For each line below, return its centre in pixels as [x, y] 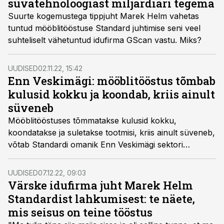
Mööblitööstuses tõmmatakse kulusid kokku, [92, 120]
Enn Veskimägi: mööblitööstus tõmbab [112, 81]
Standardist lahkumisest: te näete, [101, 199]
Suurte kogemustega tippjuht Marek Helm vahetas [103, 16]
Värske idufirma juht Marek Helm [100, 185]
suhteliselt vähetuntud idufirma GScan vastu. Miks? [105, 40]
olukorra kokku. [38, 156]
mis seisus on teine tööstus [80, 212]
